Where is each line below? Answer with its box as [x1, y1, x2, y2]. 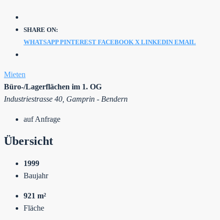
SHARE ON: [24, 26, 58, 33]
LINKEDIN [141, 38, 173, 46]
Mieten [4, 70, 26, 79]
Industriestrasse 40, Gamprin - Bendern [4, 94, 128, 103]
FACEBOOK [98, 38, 134, 46]
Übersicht [4, 134, 53, 147]
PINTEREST [60, 38, 96, 46]
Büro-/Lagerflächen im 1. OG [4, 82, 102, 91]
